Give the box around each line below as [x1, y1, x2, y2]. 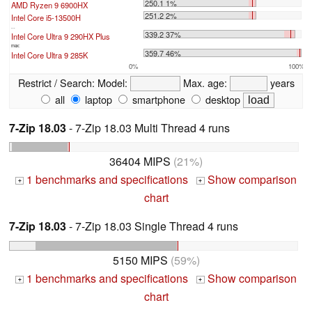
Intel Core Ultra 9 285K [11, 49, 88, 61]
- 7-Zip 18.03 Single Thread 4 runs [66, 218, 238, 235]
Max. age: [180, 75, 230, 90]
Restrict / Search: [17, 75, 95, 90]
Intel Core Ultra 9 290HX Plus [11, 30, 110, 42]
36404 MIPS [109, 153, 171, 170]
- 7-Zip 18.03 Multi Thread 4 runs [66, 119, 230, 136]
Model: [94, 75, 130, 90]
